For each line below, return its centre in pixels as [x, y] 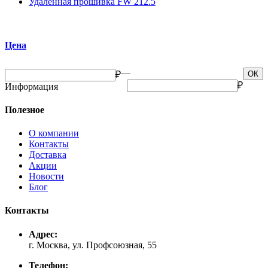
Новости [46, 176]
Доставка [48, 155]
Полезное [25, 109]
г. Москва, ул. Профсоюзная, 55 [93, 245]
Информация [31, 86]
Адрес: [43, 234]
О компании [54, 133]
